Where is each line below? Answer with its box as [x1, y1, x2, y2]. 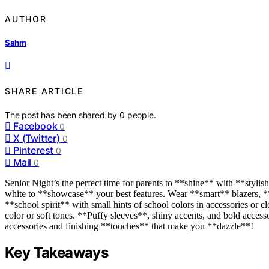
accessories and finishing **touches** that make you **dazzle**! [5, 221, 253, 232]
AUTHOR [5, 13, 47, 24]
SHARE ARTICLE [5, 85, 83, 96]
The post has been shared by [5, 110, 120, 121]
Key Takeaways [5, 244, 109, 262]
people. [127, 110, 156, 121]
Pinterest [13, 144, 54, 157]
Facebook [13, 120, 58, 133]
